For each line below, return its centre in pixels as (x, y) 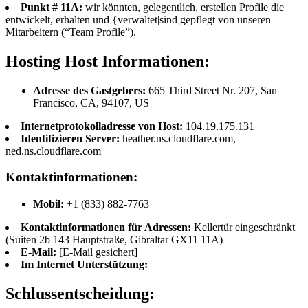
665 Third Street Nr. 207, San (213, 90)
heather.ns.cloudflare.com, (179, 138)
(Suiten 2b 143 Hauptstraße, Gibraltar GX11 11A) (114, 240)
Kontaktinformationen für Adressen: (107, 228)
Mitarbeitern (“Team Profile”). (71, 32)
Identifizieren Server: (71, 138)
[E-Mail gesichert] (98, 252)
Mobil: (50, 204)
